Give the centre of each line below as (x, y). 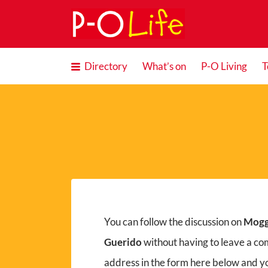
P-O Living (224, 66)
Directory (106, 66)
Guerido (123, 242)
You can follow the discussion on (173, 221)
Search (77, 18)
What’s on (164, 66)
